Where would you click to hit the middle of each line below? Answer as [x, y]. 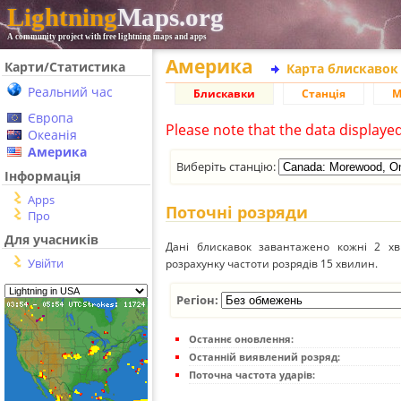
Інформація [43, 176]
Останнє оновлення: [241, 338]
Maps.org [171, 17]
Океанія [52, 135]
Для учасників [51, 239]
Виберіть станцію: [228, 166]
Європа [51, 118]
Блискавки [224, 94]
